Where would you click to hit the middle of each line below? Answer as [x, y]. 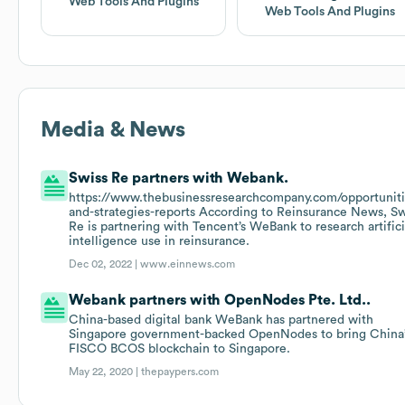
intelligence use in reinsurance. [160, 242]
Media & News [113, 131]
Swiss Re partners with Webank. [179, 179]
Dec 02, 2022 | [105, 264]
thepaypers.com [180, 372]
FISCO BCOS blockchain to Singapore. [180, 349]
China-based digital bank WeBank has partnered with [221, 320]
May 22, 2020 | [105, 372]
